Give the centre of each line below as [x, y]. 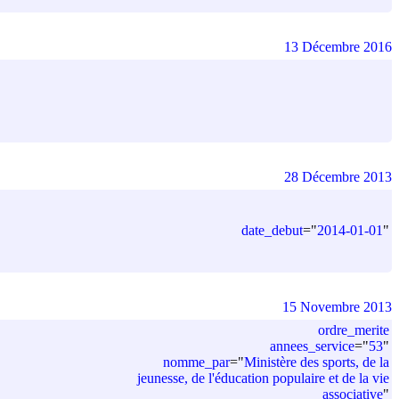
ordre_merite [354, 330]
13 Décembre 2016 [338, 46]
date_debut [272, 230]
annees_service [312, 346]
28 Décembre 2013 [338, 176]
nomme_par [196, 362]
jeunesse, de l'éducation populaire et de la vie [263, 378]
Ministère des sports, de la [317, 362]
